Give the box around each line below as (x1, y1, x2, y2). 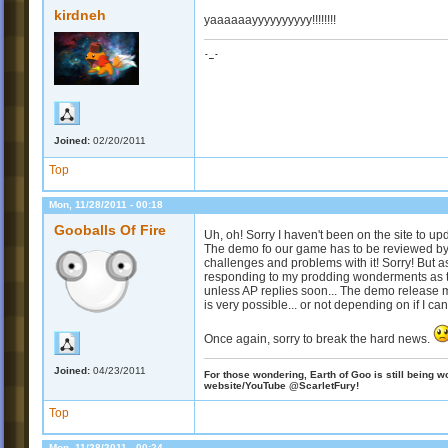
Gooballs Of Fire (54, 222, 166, 239)
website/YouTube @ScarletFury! (204, 379, 359, 391)
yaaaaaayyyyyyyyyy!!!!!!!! (204, 13, 336, 28)
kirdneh (54, 7, 106, 24)
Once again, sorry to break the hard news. (204, 332, 433, 347)
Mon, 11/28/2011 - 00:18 (49, 199, 163, 211)
